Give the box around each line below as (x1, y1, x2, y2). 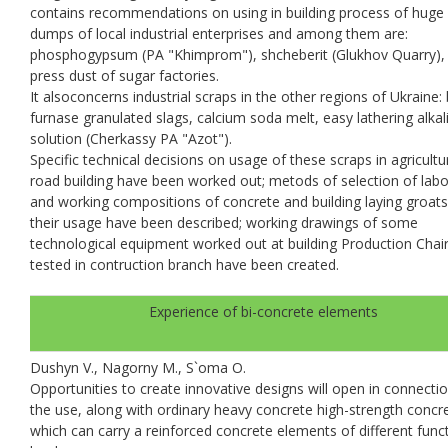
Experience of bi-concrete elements (148, 301, 378, 321)
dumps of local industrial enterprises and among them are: (30, 23, 408, 43)
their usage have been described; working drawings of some (30, 212, 418, 232)
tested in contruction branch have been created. (30, 254, 339, 274)
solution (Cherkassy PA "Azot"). (30, 128, 232, 148)
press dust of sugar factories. (30, 65, 219, 85)
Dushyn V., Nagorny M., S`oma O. (30, 357, 246, 377)
